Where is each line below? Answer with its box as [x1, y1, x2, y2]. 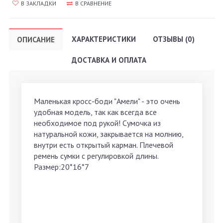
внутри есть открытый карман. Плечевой [34, 140, 173, 150]
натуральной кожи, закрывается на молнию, [34, 129, 183, 139]
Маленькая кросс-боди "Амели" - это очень [34, 96, 180, 107]
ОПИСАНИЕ [17, 35, 55, 45]
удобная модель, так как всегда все [34, 107, 157, 117]
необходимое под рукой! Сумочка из [34, 118, 161, 128]
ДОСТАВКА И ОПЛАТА [72, 55, 146, 65]
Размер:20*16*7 [34, 162, 186, 172]
